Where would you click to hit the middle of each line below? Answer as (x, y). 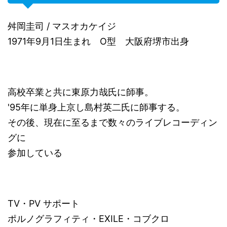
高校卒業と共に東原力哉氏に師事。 (81, 92)
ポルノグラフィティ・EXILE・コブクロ (88, 219)
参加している (35, 153)
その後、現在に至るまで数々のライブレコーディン (112, 123)
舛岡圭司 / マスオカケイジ (62, 26)
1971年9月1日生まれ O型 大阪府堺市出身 (98, 42)
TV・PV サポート (44, 204)
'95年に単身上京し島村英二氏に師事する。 (96, 107)
